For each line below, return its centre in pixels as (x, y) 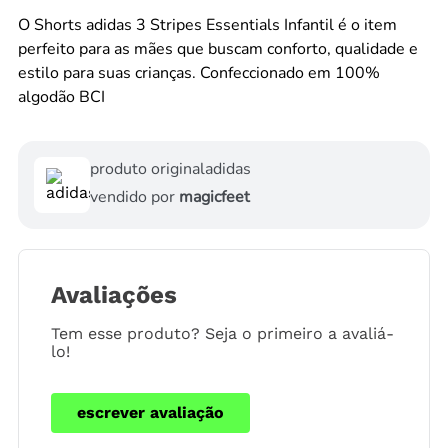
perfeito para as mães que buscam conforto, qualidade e (218, 49)
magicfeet (214, 197)
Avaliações (114, 295)
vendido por (134, 197)
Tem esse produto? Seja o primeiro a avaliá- (222, 334)
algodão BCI (61, 97)
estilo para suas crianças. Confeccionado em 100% (199, 73)
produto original (147, 169)
